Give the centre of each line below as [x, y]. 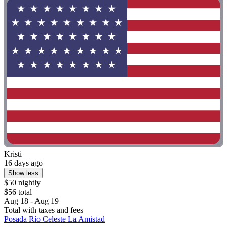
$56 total [18, 192]
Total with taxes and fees [44, 210]
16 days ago [23, 163]
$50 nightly [22, 183]
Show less [23, 173]
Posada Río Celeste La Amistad [54, 219]
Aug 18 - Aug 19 [31, 201]
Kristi [13, 154]
